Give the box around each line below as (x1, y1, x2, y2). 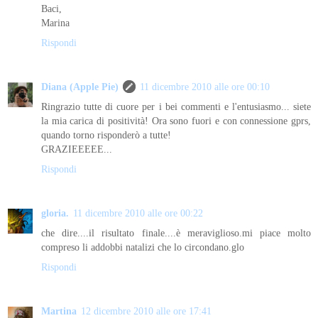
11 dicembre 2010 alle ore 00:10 (140, 81, 270, 93)
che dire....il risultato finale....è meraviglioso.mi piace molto (41, 227, 311, 239)
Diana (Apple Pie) (41, 81, 119, 93)
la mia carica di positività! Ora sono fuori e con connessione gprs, (41, 115, 311, 127)
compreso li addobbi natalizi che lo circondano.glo (41, 241, 244, 253)
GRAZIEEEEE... (41, 143, 112, 155)
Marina (41, 17, 70, 29)
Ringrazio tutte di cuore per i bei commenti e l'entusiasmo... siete (41, 101, 311, 113)
